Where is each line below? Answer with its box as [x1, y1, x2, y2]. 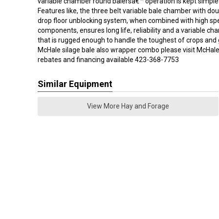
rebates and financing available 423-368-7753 [38, 56, 179, 64]
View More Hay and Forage [87, 102, 169, 110]
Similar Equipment [38, 79, 112, 89]
